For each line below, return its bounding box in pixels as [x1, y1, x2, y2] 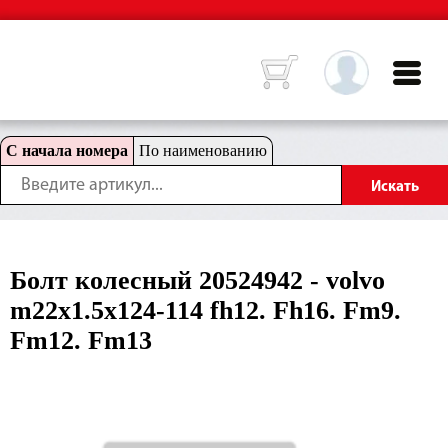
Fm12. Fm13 [10, 326, 152, 355]
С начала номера [6, 142, 128, 159]
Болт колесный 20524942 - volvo [10, 266, 385, 295]
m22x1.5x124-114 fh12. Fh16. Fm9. [10, 296, 401, 325]
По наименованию [139, 142, 267, 159]
